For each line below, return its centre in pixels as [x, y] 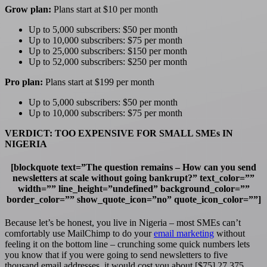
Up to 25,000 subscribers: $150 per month [108, 51]
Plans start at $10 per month [105, 9]
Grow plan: [28, 9]
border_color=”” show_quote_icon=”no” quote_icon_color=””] [133, 200]
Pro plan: [24, 82]
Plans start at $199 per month [99, 82]
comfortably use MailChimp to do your [79, 234]
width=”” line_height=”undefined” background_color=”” [133, 189]
